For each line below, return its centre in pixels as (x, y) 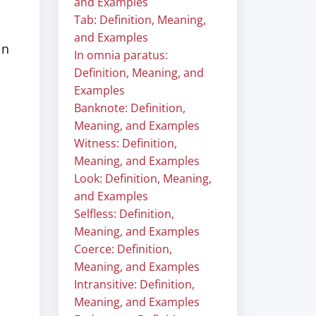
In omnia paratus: (121, 55)
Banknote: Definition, (130, 108)
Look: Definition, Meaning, (143, 178)
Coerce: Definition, (123, 249)
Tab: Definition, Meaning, (140, 20)
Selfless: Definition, (124, 214)
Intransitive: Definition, (134, 284)
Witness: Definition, (126, 143)
